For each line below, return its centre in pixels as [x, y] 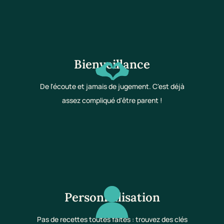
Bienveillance [112, 64]
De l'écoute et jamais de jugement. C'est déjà [112, 86]
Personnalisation [112, 197]
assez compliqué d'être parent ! [112, 100]
